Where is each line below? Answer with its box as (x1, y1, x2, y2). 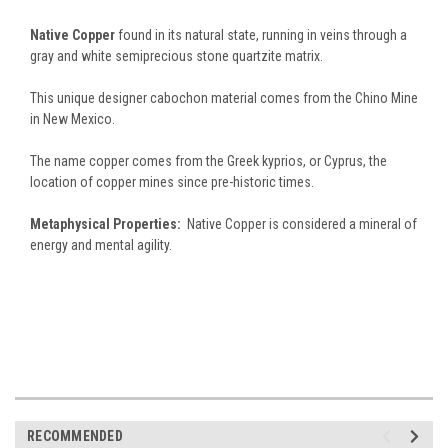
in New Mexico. (30, 110, 115, 127)
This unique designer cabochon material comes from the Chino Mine (30, 89, 418, 106)
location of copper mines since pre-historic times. (30, 173, 314, 190)
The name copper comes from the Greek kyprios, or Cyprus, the (30, 152, 387, 169)
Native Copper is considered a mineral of (184, 215, 417, 232)
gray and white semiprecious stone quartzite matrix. (30, 47, 323, 64)
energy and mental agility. (30, 236, 178, 253)
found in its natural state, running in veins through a (115, 26, 407, 43)
